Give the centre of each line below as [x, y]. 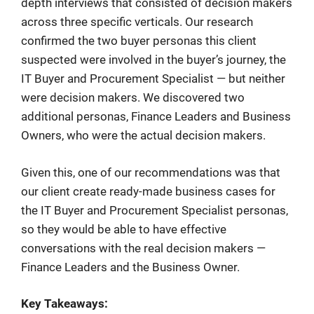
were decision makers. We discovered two [133, 98]
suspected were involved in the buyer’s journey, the [153, 60]
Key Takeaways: [64, 304]
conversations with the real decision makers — [143, 248]
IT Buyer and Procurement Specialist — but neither [153, 79]
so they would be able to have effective [124, 229]
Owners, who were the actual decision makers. [143, 136]
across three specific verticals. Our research [137, 22]
